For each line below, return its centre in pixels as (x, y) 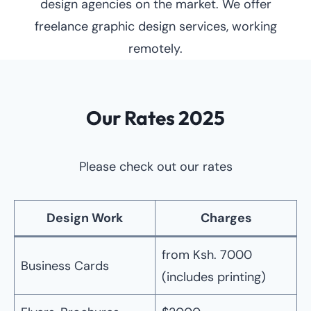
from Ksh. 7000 (207, 255)
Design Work (85, 218)
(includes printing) (214, 277)
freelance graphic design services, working (155, 26)
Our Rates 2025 (155, 118)
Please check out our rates (155, 167)
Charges (226, 218)
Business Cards (65, 266)
